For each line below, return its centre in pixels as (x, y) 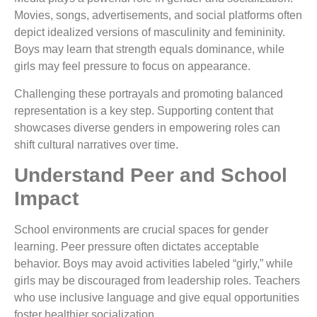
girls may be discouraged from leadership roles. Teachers (157, 280)
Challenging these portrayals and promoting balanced (149, 93)
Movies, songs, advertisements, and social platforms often (158, 16)
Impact (46, 198)
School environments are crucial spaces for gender (141, 229)
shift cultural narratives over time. (96, 144)
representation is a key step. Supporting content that (144, 110)
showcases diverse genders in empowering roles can (147, 127)
